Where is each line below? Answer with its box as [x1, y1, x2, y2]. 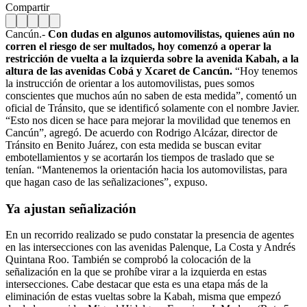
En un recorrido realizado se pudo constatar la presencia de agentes [5, 229, 294, 241]
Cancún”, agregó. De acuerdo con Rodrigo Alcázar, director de [5, 126, 278, 138]
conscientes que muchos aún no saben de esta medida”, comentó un [5, 89, 297, 101]
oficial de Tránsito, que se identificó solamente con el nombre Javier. [5, 101, 299, 114]
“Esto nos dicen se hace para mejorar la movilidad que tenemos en [5, 114, 291, 126]
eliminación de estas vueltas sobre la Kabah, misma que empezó [5, 291, 281, 303]
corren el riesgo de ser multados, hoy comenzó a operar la [5, 40, 271, 52]
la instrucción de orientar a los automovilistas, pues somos [5, 77, 254, 89]
